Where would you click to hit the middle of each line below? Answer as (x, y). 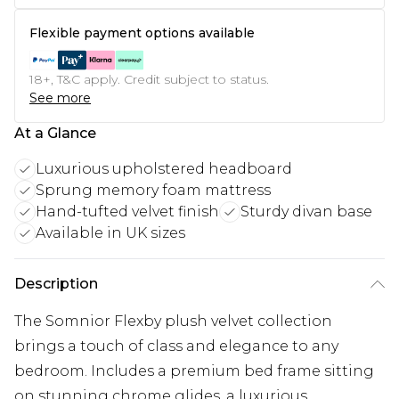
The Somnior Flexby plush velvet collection (173, 321)
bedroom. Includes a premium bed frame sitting (194, 371)
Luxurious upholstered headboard (164, 169)
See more (60, 98)
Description (56, 284)
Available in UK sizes (110, 233)
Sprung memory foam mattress (153, 190)
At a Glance (55, 133)
